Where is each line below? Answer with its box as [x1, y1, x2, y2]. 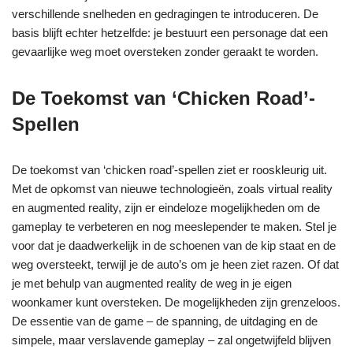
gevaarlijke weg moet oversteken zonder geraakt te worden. [12, 45, 318, 58]
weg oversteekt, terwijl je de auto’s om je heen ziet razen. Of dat [12, 258, 339, 271]
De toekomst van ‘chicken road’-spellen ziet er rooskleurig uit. [12, 163, 327, 176]
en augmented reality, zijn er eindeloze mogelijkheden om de [12, 201, 320, 214]
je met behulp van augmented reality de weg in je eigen [12, 277, 292, 290]
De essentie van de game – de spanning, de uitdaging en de [12, 314, 318, 328]
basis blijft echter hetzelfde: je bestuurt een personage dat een [12, 26, 328, 39]
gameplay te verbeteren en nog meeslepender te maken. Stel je [12, 220, 336, 233]
